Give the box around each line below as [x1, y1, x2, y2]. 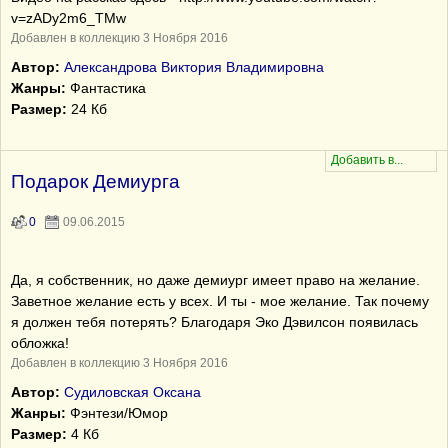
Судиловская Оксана [64, 384, 201, 400]
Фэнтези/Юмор [66, 405, 168, 421]
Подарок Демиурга [11, 171, 180, 192]
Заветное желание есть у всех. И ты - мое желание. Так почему [11, 293, 429, 309]
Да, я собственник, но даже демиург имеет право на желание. [11, 272, 420, 288]
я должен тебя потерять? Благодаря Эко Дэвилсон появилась [11, 314, 418, 330]
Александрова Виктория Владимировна [64, 59, 324, 75]
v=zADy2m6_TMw [11, 10, 126, 26]
